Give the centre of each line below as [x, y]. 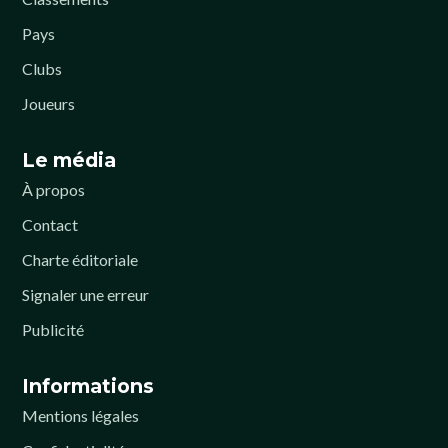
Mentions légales [80, 415]
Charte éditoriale [80, 259]
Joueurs [48, 103]
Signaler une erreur [85, 294]
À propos [53, 189]
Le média [69, 160]
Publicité [53, 329]
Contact [50, 224]
